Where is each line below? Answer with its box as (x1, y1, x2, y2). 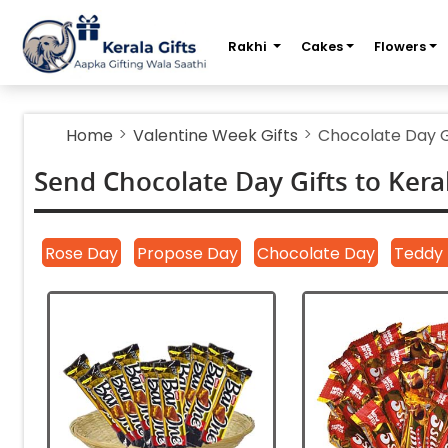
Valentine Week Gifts (133, 124, 298, 147)
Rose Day (45, 242, 118, 265)
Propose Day (137, 242, 238, 265)
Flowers (373, 38, 426, 55)
